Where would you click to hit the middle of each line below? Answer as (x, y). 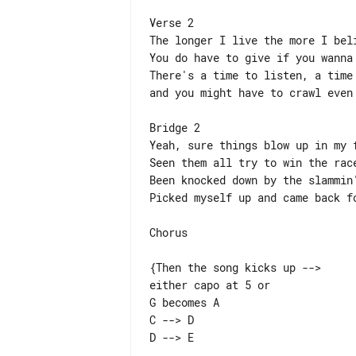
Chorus (168, 232)
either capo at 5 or (210, 285)
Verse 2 (172, 23)
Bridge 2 (175, 128)
